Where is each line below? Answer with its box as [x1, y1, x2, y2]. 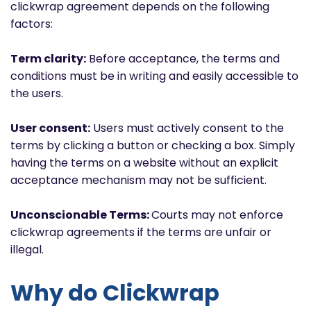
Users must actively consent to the [90, 119, 284, 136]
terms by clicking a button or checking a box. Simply [10, 137, 295, 153]
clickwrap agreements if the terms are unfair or [10, 224, 271, 240]
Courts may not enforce [151, 206, 283, 223]
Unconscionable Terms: [10, 206, 151, 223]
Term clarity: [10, 50, 86, 67]
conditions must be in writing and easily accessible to [10, 67, 299, 84]
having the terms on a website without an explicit [10, 154, 278, 171]
